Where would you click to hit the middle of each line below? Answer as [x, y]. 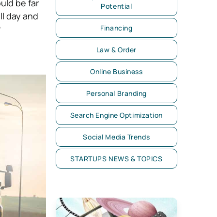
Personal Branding [116, 93]
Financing [116, 28]
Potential [116, 6]
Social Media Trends [116, 137]
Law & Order [116, 50]
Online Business [116, 71]
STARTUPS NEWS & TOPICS [116, 159]
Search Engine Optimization [116, 115]
